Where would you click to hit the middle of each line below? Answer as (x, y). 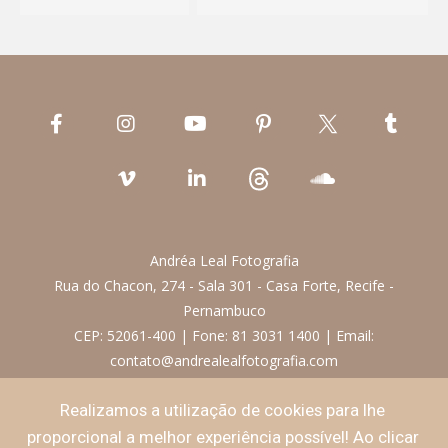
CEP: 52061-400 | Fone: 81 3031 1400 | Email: (224, 336)
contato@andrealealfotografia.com (224, 361)
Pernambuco (224, 311)
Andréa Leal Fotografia (224, 261)
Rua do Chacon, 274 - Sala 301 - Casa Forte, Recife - (224, 286)
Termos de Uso (376, 415)
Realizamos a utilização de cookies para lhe (223, 410)
